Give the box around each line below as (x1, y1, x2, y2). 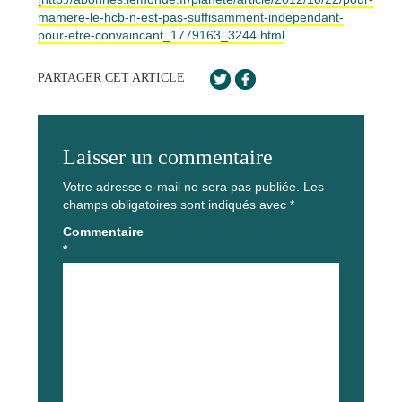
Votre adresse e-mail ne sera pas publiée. (63, 179, 300, 194)
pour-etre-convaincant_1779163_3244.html (38, 27, 284, 42)
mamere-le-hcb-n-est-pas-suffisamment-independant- (38, 9, 344, 24)
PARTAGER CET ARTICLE (38, 70, 185, 84)
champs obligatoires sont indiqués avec (63, 197, 290, 212)
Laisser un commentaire (63, 144, 273, 169)
